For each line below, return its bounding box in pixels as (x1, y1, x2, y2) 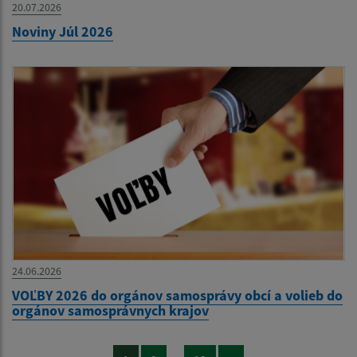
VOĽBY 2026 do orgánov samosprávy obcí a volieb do (12, 286, 343, 305)
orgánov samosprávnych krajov (12, 301, 209, 320)
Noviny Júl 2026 (12, 22, 113, 41)
